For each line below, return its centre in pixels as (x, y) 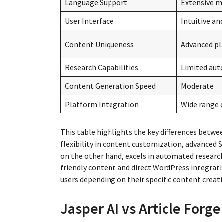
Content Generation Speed (110, 85)
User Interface (89, 21)
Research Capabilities (102, 67)
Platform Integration (102, 104)
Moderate (197, 85)
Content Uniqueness (99, 44)
